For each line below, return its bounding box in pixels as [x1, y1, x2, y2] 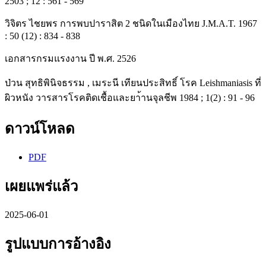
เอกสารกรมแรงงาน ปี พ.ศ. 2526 [5, 53, 136, 64]
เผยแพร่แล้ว [5, 179, 78, 195]
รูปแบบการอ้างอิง [5, 236, 111, 252]
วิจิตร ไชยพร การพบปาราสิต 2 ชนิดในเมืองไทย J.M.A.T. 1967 [5, 18, 257, 29]
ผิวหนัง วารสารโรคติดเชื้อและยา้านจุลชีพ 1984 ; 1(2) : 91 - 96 [5, 93, 255, 103]
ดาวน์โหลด [5, 121, 75, 137]
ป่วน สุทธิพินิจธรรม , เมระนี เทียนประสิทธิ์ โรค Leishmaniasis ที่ [5, 78, 261, 88]
